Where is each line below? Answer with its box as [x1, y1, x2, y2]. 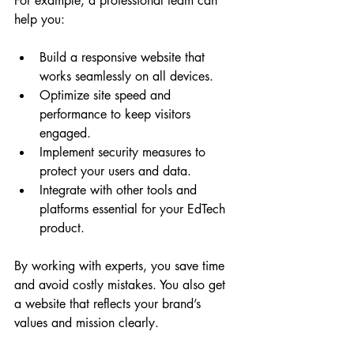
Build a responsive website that [40, 49, 209, 66]
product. [40, 220, 85, 236]
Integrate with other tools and [40, 182, 201, 198]
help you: [14, 11, 65, 28]
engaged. [40, 125, 91, 141]
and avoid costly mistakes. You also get [14, 277, 229, 293]
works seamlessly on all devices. [40, 68, 213, 85]
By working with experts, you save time [14, 258, 228, 274]
